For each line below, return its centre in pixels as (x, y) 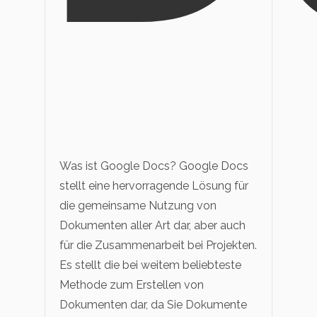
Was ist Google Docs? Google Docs (154, 166)
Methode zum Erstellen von (132, 284)
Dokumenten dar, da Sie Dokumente (153, 304)
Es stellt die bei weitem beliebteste (150, 265)
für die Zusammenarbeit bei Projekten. (158, 245)
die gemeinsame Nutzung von (138, 205)
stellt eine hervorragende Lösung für (154, 185)
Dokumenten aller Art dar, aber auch (152, 225)
